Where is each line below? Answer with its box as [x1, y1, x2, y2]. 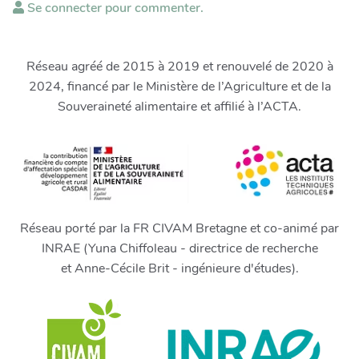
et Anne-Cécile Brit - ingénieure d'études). [60, 260, 299, 277]
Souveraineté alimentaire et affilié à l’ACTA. [58, 98, 301, 115]
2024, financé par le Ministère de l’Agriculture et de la [28, 78, 331, 95]
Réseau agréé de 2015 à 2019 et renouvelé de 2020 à [26, 58, 333, 75]
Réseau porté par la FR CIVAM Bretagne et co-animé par [20, 220, 339, 237]
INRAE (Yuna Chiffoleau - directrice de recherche [41, 240, 318, 257]
